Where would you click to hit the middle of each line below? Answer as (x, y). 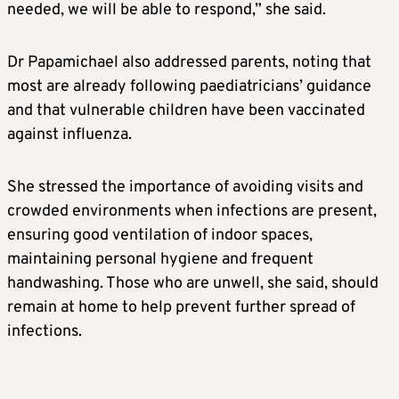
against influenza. (69, 134)
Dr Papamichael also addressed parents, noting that (189, 62)
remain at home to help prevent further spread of (181, 307)
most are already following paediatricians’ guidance (189, 86)
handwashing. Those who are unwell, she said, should (193, 283)
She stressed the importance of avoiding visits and (185, 187)
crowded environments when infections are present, (192, 211)
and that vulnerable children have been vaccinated (186, 110)
